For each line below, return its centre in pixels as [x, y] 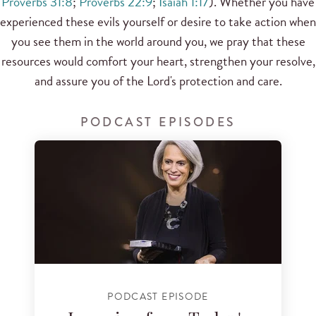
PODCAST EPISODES [158, 122]
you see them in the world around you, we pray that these [158, 41]
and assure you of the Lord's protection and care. [158, 80]
